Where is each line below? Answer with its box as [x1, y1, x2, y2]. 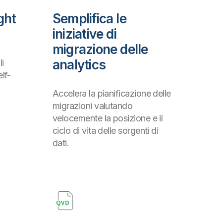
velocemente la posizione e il [53, 113, 163, 124]
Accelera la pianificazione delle [53, 88, 171, 99]
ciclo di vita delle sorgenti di [53, 125, 159, 136]
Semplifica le [53, 11, 126, 27]
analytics [53, 57, 106, 73]
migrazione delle [53, 42, 148, 57]
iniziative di [53, 26, 116, 42]
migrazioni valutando [53, 101, 133, 111]
